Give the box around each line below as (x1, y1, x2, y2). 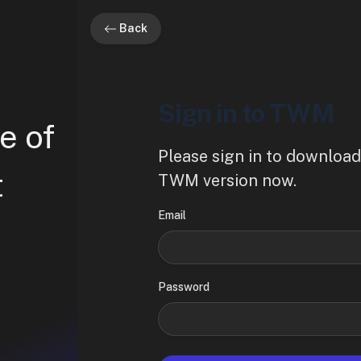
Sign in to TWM (158, 98, 334, 128)
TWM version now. (158, 171, 297, 190)
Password (158, 280, 210, 293)
